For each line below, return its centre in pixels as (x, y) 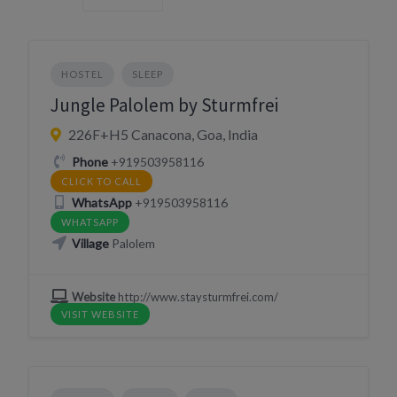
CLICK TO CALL (101, 181)
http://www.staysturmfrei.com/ (196, 297)
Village (90, 243)
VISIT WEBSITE (100, 314)
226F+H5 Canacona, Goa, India (163, 134)
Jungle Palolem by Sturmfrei (164, 105)
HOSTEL (82, 74)
